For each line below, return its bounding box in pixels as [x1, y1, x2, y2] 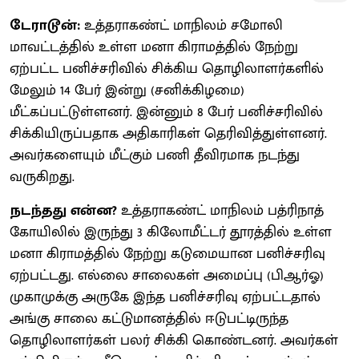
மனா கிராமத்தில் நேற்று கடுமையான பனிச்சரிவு [10, 241, 325, 266]
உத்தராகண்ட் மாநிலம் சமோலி [80, 13, 283, 38]
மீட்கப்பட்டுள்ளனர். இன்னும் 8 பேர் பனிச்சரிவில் [10, 99, 323, 124]
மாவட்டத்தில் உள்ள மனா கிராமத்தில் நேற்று [10, 34, 298, 59]
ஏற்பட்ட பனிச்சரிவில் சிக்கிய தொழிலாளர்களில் [10, 56, 324, 81]
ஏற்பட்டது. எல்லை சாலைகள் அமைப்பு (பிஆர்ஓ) [10, 263, 324, 288]
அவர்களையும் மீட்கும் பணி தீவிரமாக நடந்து [10, 143, 300, 167]
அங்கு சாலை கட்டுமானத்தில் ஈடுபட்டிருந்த [10, 306, 288, 331]
